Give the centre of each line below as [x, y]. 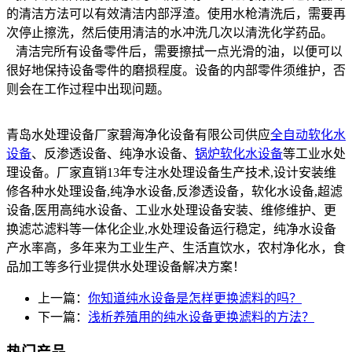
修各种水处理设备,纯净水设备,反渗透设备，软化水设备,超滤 [174, 191]
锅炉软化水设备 [239, 153]
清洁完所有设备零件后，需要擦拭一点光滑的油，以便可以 [174, 51]
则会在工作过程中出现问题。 [88, 89]
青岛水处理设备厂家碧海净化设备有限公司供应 [138, 134]
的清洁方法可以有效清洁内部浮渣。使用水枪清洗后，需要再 [176, 13]
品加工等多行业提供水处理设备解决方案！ [126, 266]
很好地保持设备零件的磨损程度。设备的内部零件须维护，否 [176, 70]
